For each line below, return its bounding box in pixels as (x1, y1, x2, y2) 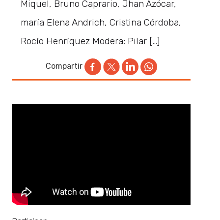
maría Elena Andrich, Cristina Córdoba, (21, 16, 182, 28)
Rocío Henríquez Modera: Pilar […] (21, 35, 160, 47)
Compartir (45, 61, 82, 71)
